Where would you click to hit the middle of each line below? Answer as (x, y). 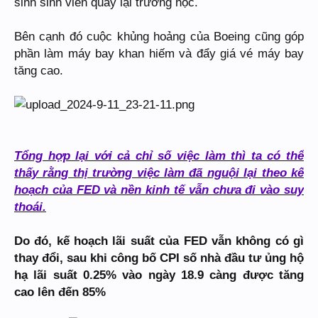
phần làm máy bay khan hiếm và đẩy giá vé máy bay (159, 53)
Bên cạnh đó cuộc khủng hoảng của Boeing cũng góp (159, 36)
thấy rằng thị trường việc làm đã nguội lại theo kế (159, 172)
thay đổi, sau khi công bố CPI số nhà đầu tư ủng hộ (159, 258)
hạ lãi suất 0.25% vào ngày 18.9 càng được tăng (159, 275)
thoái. (30, 207)
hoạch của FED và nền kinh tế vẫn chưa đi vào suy (159, 190)
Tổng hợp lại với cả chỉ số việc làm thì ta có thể (159, 155)
